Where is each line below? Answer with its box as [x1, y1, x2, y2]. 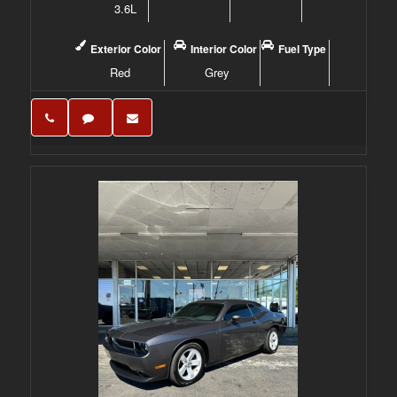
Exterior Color [90, 41, 162, 57]
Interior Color [191, 41, 258, 57]
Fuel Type [278, 41, 327, 57]
